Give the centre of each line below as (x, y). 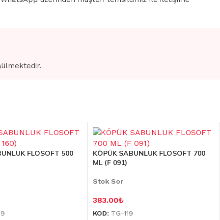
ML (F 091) (110, 163)
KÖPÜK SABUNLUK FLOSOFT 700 (149, 153)
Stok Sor (108, 181)
